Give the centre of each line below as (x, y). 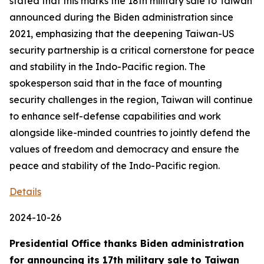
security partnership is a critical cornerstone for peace (132, 50)
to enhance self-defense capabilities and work (115, 116)
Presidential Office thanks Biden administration (127, 243)
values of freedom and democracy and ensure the (124, 149)
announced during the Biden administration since (121, 17)
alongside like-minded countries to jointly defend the (130, 133)
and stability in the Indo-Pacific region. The (108, 67)
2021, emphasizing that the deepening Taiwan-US (122, 34)
